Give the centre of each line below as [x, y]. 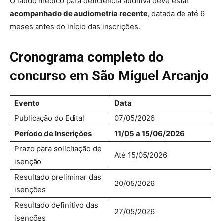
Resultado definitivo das [56, 205]
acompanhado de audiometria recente [79, 13]
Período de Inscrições [53, 133]
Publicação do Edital [49, 118]
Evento [27, 103]
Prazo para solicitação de [58, 148]
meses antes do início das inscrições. [75, 26]
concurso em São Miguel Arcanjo [109, 76]
